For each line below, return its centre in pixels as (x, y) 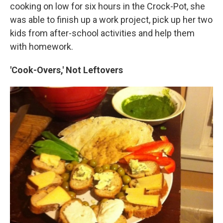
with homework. (42, 47)
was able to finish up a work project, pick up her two (111, 20)
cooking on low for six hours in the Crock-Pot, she (108, 6)
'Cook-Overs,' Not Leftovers (66, 70)
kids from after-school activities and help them (102, 33)
